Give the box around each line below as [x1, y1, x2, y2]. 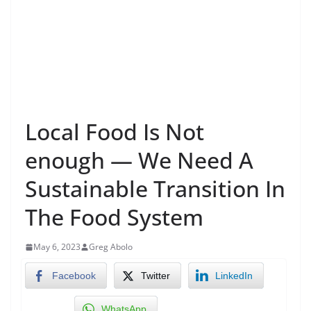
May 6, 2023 [33, 241, 81, 253]
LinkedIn [215, 270, 253, 282]
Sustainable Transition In [25, 174, 285, 204]
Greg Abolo [89, 241, 133, 253]
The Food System [25, 202, 203, 233]
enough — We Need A [25, 145, 253, 176]
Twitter [141, 270, 170, 282]
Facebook [52, 270, 96, 282]
